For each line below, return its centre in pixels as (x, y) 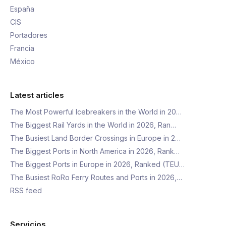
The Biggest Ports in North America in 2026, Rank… (95, 151)
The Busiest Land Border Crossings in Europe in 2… (95, 138)
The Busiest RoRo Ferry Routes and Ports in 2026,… (96, 177)
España (22, 9)
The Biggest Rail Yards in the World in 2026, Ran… (93, 125)
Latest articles (37, 95)
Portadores (29, 35)
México (22, 61)
